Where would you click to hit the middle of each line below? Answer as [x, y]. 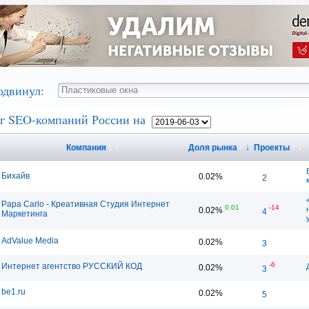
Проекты [271, 148]
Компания [87, 148]
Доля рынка [212, 148]
